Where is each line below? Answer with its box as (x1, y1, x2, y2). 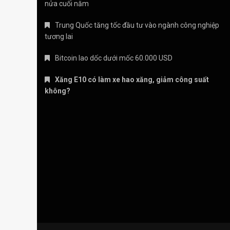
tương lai (45, 32, 73, 41)
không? (45, 87, 70, 95)
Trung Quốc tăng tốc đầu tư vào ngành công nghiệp (55, 21, 219, 30)
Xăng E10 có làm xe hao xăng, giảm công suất (55, 75, 209, 84)
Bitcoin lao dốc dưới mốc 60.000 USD (55, 54, 172, 63)
